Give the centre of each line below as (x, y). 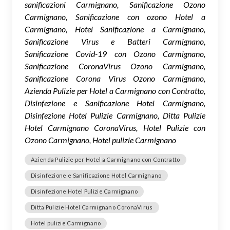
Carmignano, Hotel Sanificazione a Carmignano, (115, 29)
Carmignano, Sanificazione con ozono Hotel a (115, 16)
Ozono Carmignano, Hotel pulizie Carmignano (100, 140)
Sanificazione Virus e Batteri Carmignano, (115, 41)
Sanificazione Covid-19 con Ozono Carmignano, (115, 53)
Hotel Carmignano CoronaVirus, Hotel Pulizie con (115, 127)
